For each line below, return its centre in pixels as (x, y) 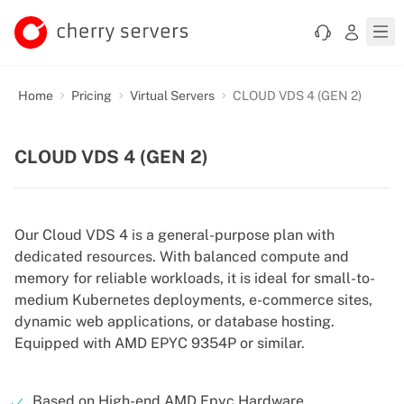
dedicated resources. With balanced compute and (182, 257)
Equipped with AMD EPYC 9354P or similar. (160, 343)
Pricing (92, 96)
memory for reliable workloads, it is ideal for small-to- (195, 278)
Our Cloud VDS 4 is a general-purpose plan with (174, 235)
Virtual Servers (172, 96)
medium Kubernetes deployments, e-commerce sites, (193, 300)
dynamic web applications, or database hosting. (174, 321)
